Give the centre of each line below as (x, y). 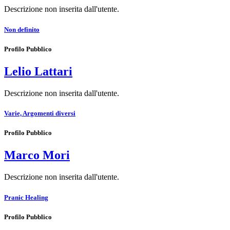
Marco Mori (37, 155)
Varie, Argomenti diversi (40, 113)
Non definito (22, 29)
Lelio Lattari (38, 71)
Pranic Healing (26, 197)
